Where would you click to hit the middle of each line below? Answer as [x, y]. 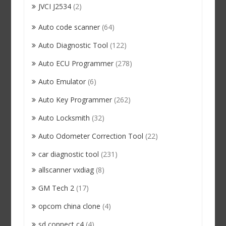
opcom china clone [70, 206]
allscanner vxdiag [66, 170]
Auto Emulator [62, 82]
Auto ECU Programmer [76, 64]
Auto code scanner [69, 27]
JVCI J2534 [55, 7]
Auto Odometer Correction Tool [91, 136]
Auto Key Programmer [75, 100]
